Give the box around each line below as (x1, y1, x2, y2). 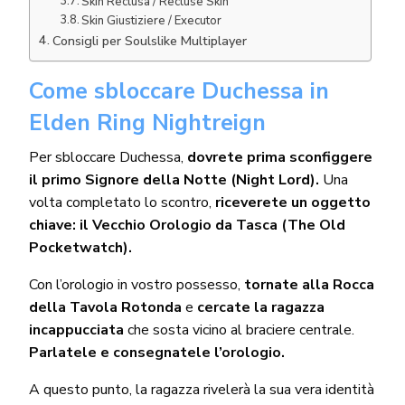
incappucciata (28, 319, 127, 340)
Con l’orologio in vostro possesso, (28, 274, 245, 295)
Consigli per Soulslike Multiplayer (52, 31, 247, 50)
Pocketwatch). (28, 237, 132, 258)
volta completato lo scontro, (28, 192, 216, 212)
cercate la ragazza (193, 297, 325, 317)
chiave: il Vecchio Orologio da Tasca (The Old (28, 214, 346, 235)
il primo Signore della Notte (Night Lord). (28, 169, 320, 190)
